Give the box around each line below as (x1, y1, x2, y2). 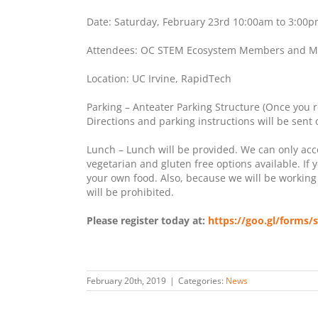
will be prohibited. (87, 185, 174, 199)
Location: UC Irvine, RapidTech (87, 71, 231, 85)
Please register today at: (87, 213, 208, 227)
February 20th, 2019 (87, 274, 166, 287)
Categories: (178, 274, 226, 287)
